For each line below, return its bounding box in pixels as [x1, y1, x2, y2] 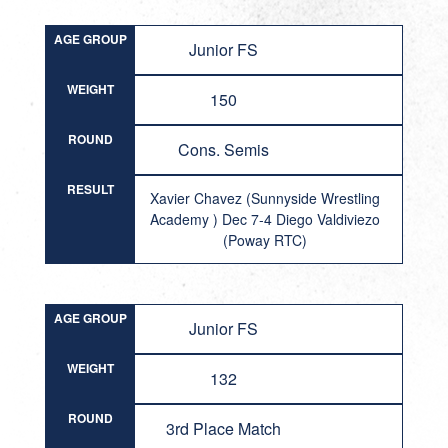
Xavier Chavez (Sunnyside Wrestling [150, 188, 381, 208]
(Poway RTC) [223, 230, 308, 250]
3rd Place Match [166, 417, 282, 440]
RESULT [66, 180, 114, 198]
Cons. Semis [178, 138, 270, 161]
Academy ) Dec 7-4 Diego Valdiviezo [150, 209, 381, 229]
